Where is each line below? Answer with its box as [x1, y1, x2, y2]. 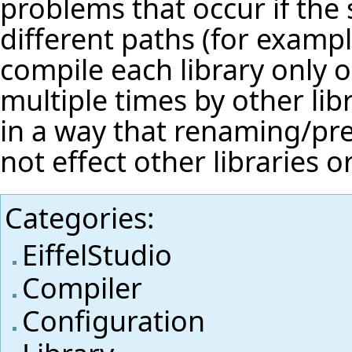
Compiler [22, 268, 142, 306]
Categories [5, 199, 147, 237]
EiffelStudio [22, 235, 172, 273]
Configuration [22, 301, 205, 339]
